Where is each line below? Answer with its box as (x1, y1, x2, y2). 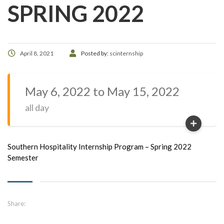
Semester (7, 153, 38, 162)
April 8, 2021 (20, 49, 53, 57)
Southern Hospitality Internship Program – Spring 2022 (7, 142, 191, 151)
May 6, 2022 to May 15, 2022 (25, 84, 179, 99)
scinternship (109, 49, 143, 57)
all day (25, 102, 49, 113)
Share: (7, 199, 25, 208)
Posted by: (81, 49, 109, 57)
